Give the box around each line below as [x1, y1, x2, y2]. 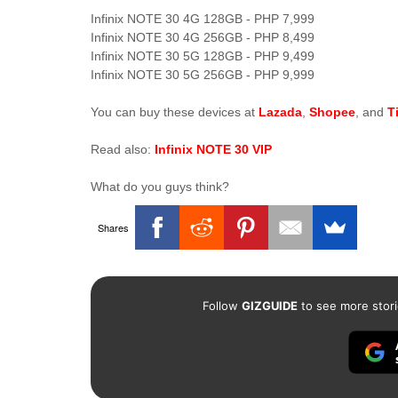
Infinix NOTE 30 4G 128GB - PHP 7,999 [91, 12, 314, 26]
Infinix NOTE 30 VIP [155, 142, 272, 156]
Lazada [259, 105, 302, 119]
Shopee [309, 105, 355, 119]
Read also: [91, 142, 155, 156]
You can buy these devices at [91, 105, 259, 119]
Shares [97, 219, 129, 235]
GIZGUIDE [241, 298, 298, 313]
